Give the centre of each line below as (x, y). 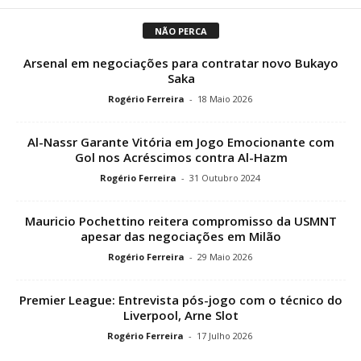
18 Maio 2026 (224, 98)
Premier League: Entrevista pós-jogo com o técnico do (181, 299)
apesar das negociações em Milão (181, 236)
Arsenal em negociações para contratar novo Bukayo (181, 62)
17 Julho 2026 (224, 335)
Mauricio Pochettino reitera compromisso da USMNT (181, 220)
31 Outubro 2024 (224, 177)
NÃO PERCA (180, 31)
